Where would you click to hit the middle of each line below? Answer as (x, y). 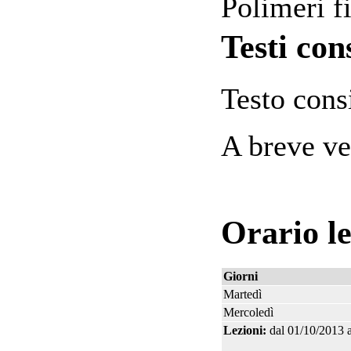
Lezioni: (245, 330)
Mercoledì (248, 312)
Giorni (241, 276)
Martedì (242, 294)
